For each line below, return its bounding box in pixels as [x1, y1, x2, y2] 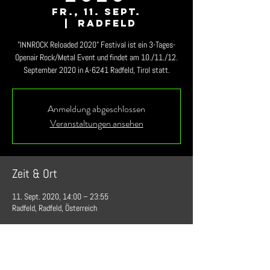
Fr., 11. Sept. [52, 5, 141, 17]
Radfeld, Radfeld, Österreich [12, 202, 97, 213]
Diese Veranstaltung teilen [12, 236, 132, 251]
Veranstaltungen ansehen [49, 116, 143, 130]
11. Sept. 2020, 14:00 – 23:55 [12, 191, 108, 202]
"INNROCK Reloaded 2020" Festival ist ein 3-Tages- [17, 39, 175, 50]
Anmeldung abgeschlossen [48, 102, 145, 116]
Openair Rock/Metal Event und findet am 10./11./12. [15, 52, 178, 63]
